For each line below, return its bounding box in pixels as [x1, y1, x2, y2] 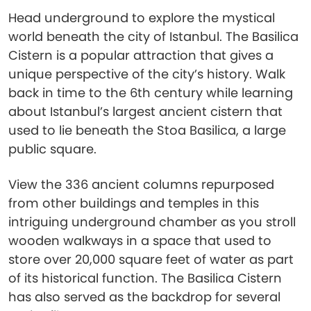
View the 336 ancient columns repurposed [8, 176, 274, 193]
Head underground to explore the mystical [8, 9, 275, 26]
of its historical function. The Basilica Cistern [8, 269, 282, 287]
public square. [8, 140, 96, 158]
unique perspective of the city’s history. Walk [8, 65, 285, 83]
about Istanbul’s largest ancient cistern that [8, 103, 283, 120]
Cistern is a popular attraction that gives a [8, 47, 274, 64]
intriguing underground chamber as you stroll [8, 213, 296, 230]
